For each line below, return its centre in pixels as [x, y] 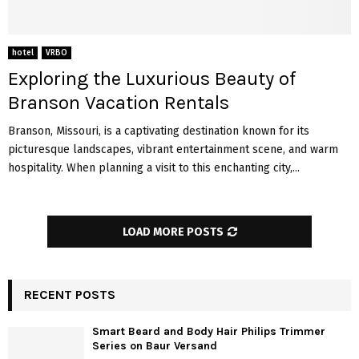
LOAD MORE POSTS [173, 232]
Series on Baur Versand [155, 346]
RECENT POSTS [70, 295]
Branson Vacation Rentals [121, 103]
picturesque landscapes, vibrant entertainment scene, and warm [173, 150]
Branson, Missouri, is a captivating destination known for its [159, 131]
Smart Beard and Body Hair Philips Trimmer [209, 332]
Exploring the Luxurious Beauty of [152, 79]
